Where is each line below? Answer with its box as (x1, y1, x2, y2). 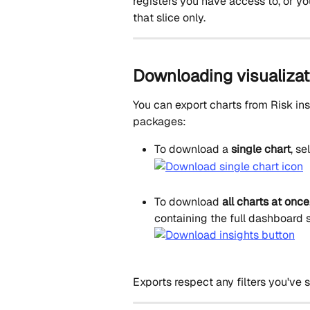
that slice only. (133, 10, 206, 25)
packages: (133, 114, 186, 129)
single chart (231, 142, 291, 157)
